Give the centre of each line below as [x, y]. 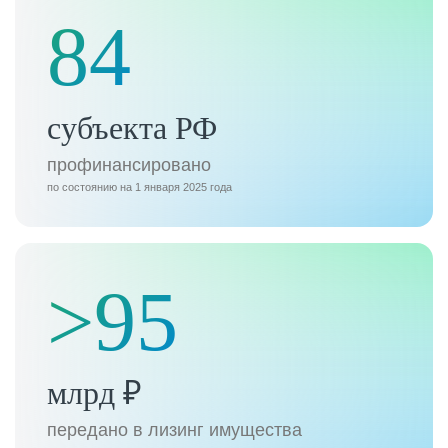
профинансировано [129, 165]
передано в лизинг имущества [174, 430]
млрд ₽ [94, 393]
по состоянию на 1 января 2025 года [139, 187]
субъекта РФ [132, 128]
